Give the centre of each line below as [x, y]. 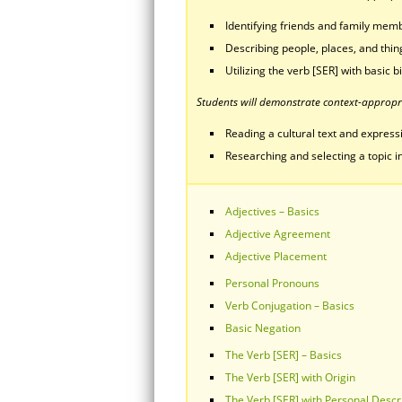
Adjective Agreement [278, 234]
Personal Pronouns [272, 283]
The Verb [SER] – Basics [284, 355]
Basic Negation [263, 328]
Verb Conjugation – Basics [290, 306]
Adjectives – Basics [272, 211]
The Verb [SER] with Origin [290, 377]
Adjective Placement [276, 256]
